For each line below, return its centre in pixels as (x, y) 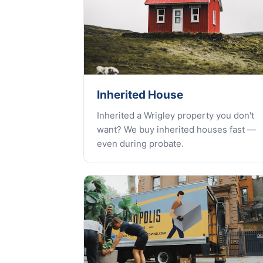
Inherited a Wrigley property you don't (176, 115)
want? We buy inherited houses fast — (176, 129)
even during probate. (140, 144)
